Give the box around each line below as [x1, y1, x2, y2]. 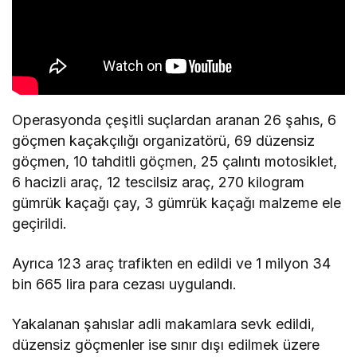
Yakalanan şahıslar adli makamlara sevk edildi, [12, 316, 316, 333]
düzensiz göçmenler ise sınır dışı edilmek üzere [12, 336, 320, 354]
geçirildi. [12, 215, 67, 233]
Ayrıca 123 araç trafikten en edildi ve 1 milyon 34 [12, 255, 331, 273]
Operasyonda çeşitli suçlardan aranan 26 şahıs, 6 [12, 112, 337, 129]
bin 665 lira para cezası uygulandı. [12, 276, 237, 293]
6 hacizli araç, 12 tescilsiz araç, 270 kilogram [12, 174, 305, 191]
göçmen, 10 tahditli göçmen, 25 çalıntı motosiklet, [12, 153, 338, 171]
